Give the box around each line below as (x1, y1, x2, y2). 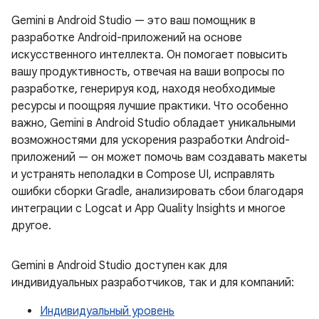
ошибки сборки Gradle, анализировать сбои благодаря (11, 184, 303, 199)
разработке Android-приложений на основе (11, 31, 242, 45)
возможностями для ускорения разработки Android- (11, 133, 290, 147)
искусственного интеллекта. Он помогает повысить (11, 48, 288, 62)
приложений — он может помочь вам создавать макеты (11, 150, 307, 164)
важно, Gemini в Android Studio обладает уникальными (11, 116, 296, 130)
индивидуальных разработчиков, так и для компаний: (11, 276, 294, 290)
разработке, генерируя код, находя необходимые (11, 82, 276, 96)
